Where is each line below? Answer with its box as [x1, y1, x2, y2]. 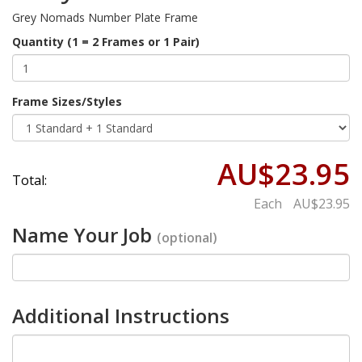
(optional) [157, 229, 217, 247]
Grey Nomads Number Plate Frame [12, 10, 198, 26]
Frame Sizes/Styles [12, 94, 122, 110]
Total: [12, 171, 47, 190]
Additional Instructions [12, 302, 229, 330]
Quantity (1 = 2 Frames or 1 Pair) [12, 34, 200, 50]
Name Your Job [12, 221, 157, 249]
